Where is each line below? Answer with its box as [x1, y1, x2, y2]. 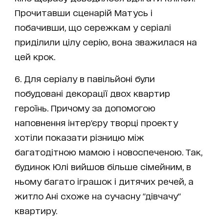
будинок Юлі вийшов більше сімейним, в [15, 161, 191, 171]
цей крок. [15, 51, 55, 61]
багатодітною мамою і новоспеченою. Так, [15, 146, 202, 156]
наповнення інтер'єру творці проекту [15, 117, 178, 127]
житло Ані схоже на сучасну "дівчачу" [15, 190, 181, 200]
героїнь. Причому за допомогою [15, 102, 155, 112]
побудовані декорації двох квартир [15, 88, 170, 98]
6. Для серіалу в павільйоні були [15, 73, 155, 83]
